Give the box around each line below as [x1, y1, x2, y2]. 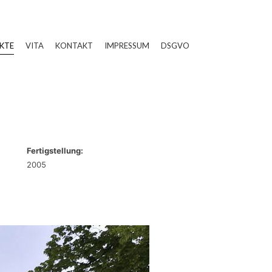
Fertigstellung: [27, 146, 83, 155]
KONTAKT [55, 41, 93, 50]
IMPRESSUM [104, 41, 149, 50]
